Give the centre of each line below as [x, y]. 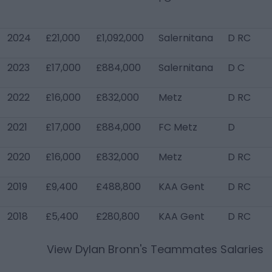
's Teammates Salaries [202, 249]
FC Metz [178, 127]
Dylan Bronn [107, 249]
